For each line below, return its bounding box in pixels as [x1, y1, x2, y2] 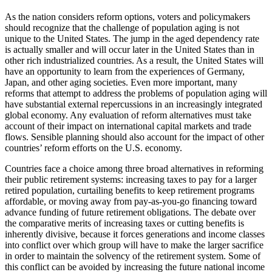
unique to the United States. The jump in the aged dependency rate [5, 33, 259, 44]
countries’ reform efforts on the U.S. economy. [5, 143, 182, 154]
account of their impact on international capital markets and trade [5, 121, 251, 132]
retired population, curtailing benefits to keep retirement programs [5, 185, 254, 196]
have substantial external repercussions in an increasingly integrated [5, 99, 262, 110]
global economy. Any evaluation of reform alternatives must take [5, 110, 251, 121]
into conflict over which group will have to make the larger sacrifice [5, 240, 263, 251]
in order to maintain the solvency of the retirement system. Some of [5, 251, 260, 262]
